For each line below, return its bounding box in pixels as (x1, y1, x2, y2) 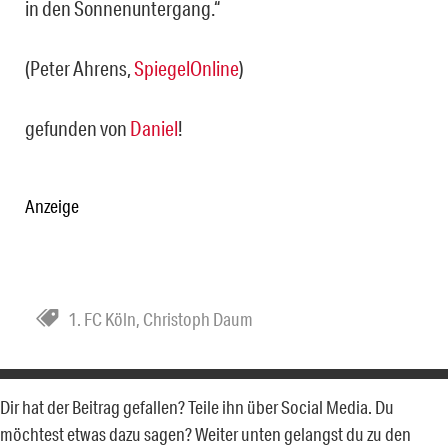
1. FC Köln (68, 307, 136, 330)
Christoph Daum (143, 307, 253, 330)
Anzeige (25, 194, 79, 217)
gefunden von (25, 115, 130, 140)
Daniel (130, 115, 178, 140)
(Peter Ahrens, (25, 55, 134, 80)
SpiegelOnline (134, 55, 239, 80)
